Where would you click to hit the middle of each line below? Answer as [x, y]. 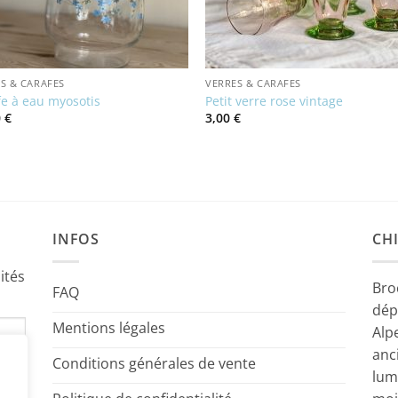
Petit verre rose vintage [275, 100]
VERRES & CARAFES [253, 84]
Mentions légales [109, 327]
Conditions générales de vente [154, 363]
